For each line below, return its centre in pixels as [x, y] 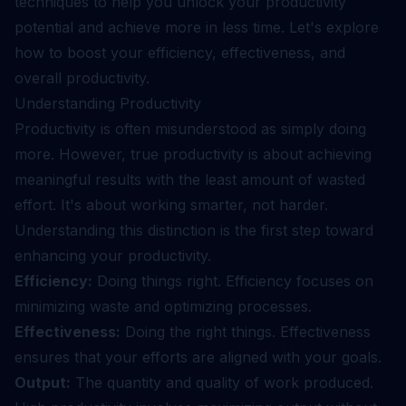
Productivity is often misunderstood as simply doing [190, 129]
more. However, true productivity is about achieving [193, 154]
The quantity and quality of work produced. [222, 382]
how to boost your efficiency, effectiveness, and [180, 53]
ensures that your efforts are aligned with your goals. [198, 357]
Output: [43, 382]
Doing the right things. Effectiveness [246, 332]
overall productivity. [82, 78]
